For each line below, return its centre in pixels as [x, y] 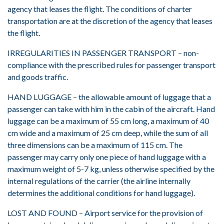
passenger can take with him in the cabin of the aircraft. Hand [111, 109]
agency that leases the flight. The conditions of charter [100, 9]
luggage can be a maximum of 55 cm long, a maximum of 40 [108, 121]
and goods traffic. [38, 77]
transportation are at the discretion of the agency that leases [110, 21]
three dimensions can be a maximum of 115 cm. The [95, 145]
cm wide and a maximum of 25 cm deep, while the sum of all [108, 133]
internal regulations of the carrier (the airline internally [99, 181]
